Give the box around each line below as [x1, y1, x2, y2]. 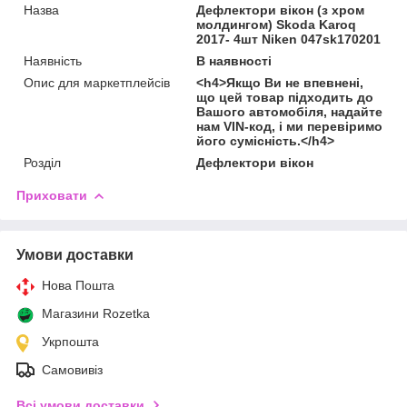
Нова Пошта [42, 277, 114, 293]
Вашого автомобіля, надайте [196, 104, 383, 119]
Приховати [16, 187, 87, 203]
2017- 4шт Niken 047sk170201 [196, 31, 382, 46]
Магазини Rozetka [42, 305, 150, 321]
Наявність [24, 53, 82, 68]
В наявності [196, 53, 273, 68]
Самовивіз [42, 362, 103, 377]
